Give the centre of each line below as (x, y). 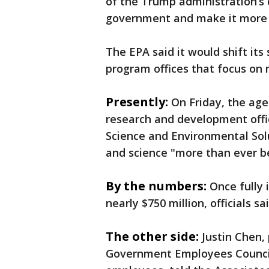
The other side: (152, 237)
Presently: (137, 102)
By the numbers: (156, 186)
